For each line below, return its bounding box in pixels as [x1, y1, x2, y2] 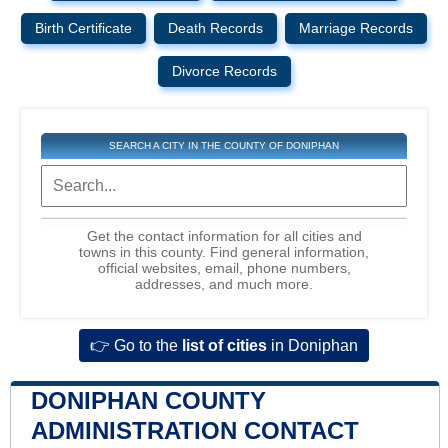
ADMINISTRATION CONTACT [31, 416, 359, 444]
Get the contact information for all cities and [86, 227, 362, 244]
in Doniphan [267, 336, 358, 354]
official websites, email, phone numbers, [97, 259, 351, 276]
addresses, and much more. [135, 275, 313, 292]
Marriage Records [299, 20, 413, 36]
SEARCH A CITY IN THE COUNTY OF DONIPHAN [108, 139, 339, 151]
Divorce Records [171, 63, 277, 79]
